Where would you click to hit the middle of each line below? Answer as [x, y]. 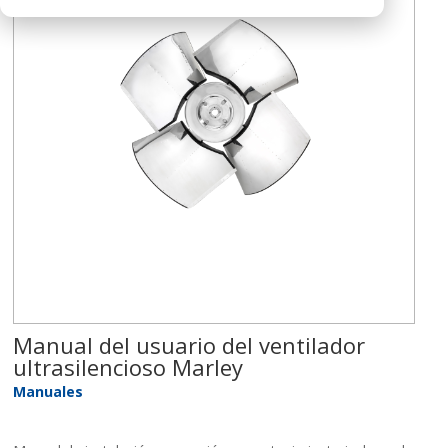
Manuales [48, 391]
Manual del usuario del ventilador [189, 345]
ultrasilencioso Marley [128, 367]
